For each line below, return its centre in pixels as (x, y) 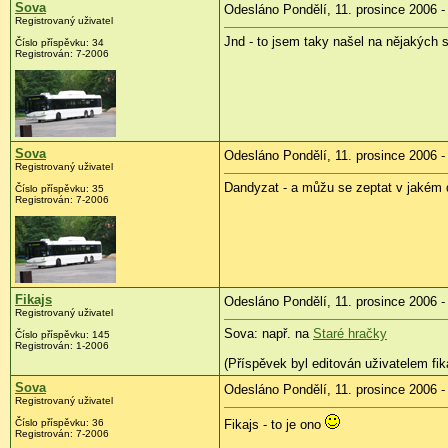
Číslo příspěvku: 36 (59, 423)
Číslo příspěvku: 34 (59, 43)
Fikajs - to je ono (274, 425)
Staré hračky (350, 334)
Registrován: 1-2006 (62, 346)
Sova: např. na (268, 334)
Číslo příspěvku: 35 (59, 189)
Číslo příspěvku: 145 (62, 335)
